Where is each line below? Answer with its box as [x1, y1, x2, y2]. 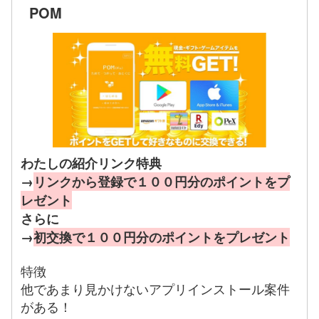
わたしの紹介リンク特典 [21, 154, 162, 173]
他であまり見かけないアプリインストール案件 [21, 279, 291, 298]
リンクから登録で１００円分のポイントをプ [33, 172, 291, 192]
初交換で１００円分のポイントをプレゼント [33, 228, 291, 247]
